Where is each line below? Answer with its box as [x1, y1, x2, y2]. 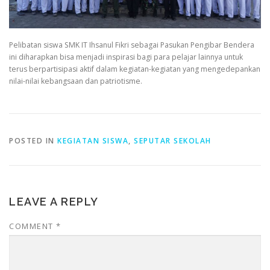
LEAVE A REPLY [9, 195, 99, 209]
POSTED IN [9, 136, 57, 146]
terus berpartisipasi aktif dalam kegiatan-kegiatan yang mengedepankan [9, 63, 260, 74]
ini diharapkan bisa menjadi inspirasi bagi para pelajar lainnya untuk [9, 51, 243, 62]
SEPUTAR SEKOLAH [134, 136, 212, 146]
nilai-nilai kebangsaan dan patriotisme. [9, 75, 142, 86]
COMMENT [9, 221, 56, 232]
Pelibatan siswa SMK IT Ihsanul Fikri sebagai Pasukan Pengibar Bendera [9, 39, 254, 50]
